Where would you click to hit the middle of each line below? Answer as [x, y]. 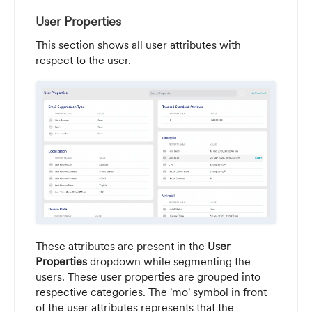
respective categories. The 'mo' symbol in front [151, 292]
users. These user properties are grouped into [148, 277]
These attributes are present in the [122, 246]
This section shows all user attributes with [138, 45]
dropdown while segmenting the [169, 262]
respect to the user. [83, 60]
